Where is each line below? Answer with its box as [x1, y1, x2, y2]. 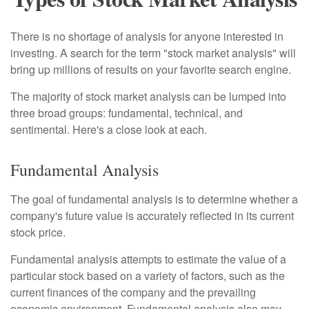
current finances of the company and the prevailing [10, 284, 256, 300]
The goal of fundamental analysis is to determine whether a [10, 191, 298, 207]
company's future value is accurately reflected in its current [10, 208, 294, 223]
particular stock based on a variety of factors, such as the [10, 268, 285, 283]
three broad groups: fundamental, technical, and [10, 105, 243, 121]
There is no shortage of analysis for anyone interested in [10, 28, 283, 44]
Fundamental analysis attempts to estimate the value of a [10, 251, 286, 267]
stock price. [10, 224, 66, 240]
